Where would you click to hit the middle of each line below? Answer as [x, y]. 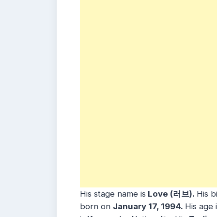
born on [96, 207]
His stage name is [113, 194]
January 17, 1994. [149, 207]
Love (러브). [171, 194]
